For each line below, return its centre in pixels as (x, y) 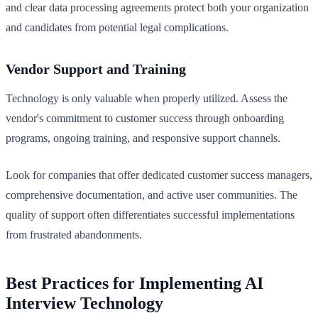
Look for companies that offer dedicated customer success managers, (159, 175)
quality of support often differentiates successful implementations (150, 215)
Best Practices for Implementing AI (135, 284)
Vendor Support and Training (96, 69)
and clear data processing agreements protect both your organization (157, 8)
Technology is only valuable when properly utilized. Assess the (147, 99)
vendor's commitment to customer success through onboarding (145, 119)
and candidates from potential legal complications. (117, 28)
